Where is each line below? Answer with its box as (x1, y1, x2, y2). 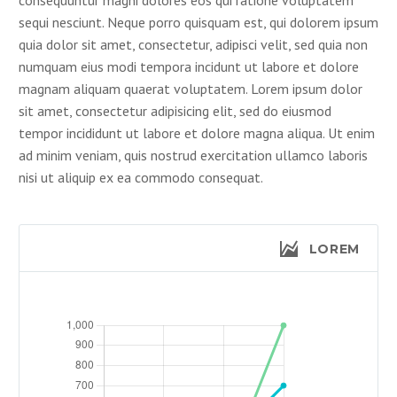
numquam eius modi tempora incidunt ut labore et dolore (19, 57, 359, 75)
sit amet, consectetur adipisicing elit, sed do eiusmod (19, 101, 331, 120)
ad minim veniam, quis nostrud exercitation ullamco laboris (19, 145, 368, 164)
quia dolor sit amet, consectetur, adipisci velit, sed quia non (19, 35, 368, 53)
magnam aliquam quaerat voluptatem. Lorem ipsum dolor (19, 79, 362, 97)
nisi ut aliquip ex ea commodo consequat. (19, 167, 263, 186)
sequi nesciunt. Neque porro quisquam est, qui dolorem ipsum (19, 12, 378, 31)
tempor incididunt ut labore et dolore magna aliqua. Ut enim (19, 123, 375, 142)
